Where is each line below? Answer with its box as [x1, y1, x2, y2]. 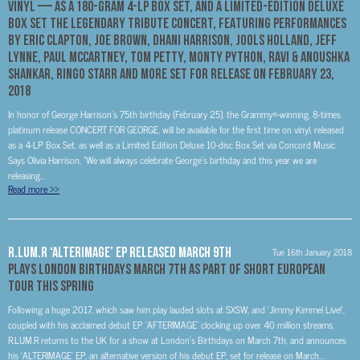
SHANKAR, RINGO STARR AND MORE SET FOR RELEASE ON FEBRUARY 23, [8, 66, 334, 81]
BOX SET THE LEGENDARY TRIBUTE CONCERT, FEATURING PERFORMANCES [8, 15, 346, 31]
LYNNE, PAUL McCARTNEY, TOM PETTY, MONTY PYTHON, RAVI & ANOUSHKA [8, 49, 350, 64]
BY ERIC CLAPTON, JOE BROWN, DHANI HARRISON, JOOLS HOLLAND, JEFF [8, 32, 337, 47]
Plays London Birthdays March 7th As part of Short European [8, 261, 325, 276]
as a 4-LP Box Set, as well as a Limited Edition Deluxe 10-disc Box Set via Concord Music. [8, 137, 337, 153]
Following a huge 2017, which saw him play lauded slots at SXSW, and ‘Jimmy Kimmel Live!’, [8, 301, 345, 317]
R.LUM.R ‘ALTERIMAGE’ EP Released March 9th [8, 244, 231, 260]
